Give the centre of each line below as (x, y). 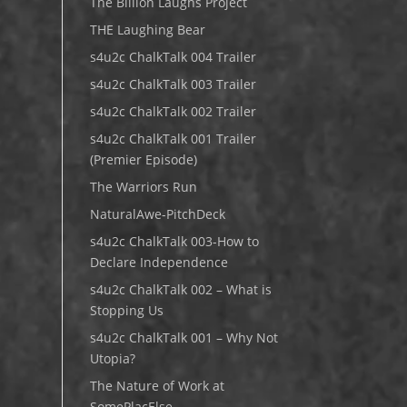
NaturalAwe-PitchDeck (157, 214)
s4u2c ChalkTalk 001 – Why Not (184, 338)
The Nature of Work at (157, 386)
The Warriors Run (143, 187)
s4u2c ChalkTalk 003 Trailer (173, 84)
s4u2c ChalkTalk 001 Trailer (173, 139)
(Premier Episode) (143, 159)
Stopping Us (126, 310)
